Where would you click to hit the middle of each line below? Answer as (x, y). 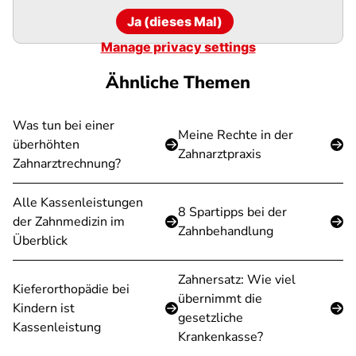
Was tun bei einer (64, 126)
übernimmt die (220, 299)
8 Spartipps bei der (232, 212)
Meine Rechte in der (236, 135)
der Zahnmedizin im (69, 222)
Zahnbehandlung (226, 231)
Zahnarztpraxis (220, 154)
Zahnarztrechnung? (67, 164)
